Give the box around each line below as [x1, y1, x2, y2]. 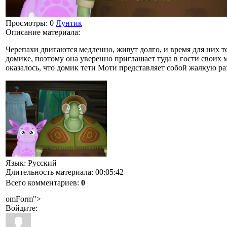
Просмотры [6, 18, 46, 27]
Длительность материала [6, 167, 91, 176]
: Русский [24, 158, 57, 167]
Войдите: [6, 203, 37, 212]
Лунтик [56, 18, 82, 27]
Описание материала [6, 27, 78, 36]
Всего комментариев [6, 178, 77, 187]
